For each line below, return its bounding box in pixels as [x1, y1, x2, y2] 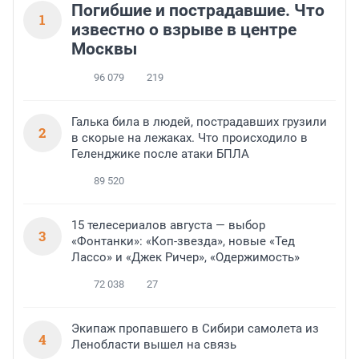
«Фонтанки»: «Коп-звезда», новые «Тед [71, 234, 295, 249]
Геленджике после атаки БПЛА [71, 147, 249, 162]
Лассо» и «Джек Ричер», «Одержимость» [71, 250, 300, 265]
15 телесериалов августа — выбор [71, 218, 265, 233]
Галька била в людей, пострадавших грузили [71, 115, 327, 130]
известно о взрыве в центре [71, 20, 296, 40]
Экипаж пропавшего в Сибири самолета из [71, 321, 319, 337]
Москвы [71, 39, 137, 59]
